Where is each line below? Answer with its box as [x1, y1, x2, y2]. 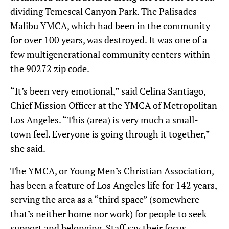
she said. [10, 142, 45, 154]
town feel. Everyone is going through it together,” [10, 128, 210, 140]
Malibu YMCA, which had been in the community [10, 19, 210, 32]
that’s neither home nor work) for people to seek [10, 208, 207, 220]
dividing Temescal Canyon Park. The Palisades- [10, 5, 201, 17]
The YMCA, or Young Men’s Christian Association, [10, 165, 214, 177]
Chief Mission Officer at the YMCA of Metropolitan [10, 99, 217, 111]
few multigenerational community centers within [10, 48, 210, 60]
